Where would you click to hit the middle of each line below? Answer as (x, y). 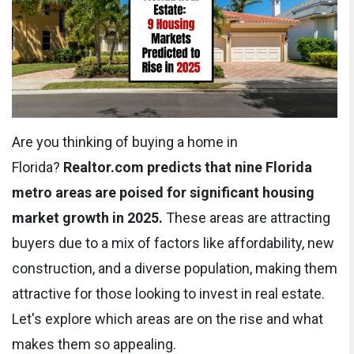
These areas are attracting (247, 217)
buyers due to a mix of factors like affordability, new (173, 243)
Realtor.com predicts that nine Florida (188, 167)
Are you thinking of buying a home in (125, 141)
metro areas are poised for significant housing (163, 192)
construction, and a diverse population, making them (175, 268)
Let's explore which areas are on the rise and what (168, 318)
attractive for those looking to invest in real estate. (168, 293)
